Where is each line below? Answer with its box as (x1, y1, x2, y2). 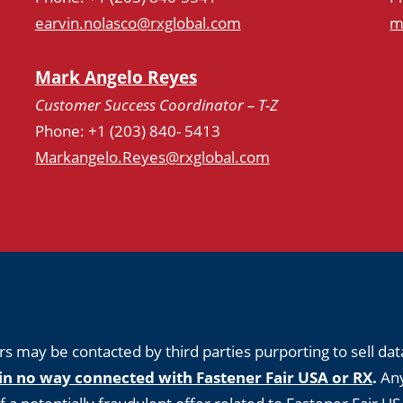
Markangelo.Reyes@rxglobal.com (34, 147, 270, 168)
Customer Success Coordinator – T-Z (34, 94, 278, 116)
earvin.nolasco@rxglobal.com (34, 13, 241, 34)
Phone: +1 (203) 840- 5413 (34, 121, 220, 142)
